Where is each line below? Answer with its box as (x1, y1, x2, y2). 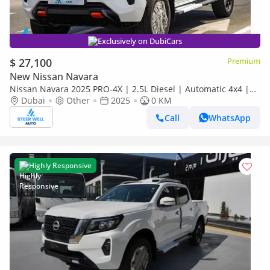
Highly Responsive (29, 160, 92, 171)
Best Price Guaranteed (10, 95, 100, 106)
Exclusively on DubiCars (98, 36, 182, 46)
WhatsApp (209, 111, 251, 124)
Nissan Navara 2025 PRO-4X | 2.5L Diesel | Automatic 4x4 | (10, 83, 250, 95)
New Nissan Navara (10, 70, 98, 83)
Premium (227, 55, 260, 66)
